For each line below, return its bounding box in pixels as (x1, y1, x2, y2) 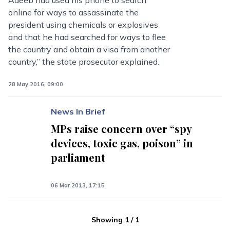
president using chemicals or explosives (8, 20, 159, 30)
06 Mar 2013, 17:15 (51, 182, 105, 189)
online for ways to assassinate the (8, 7, 139, 17)
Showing (91, 215, 123, 224)
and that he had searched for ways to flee (8, 32, 166, 42)
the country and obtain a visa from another (8, 44, 170, 54)
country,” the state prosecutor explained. (8, 56, 160, 67)
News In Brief (51, 106, 105, 117)
